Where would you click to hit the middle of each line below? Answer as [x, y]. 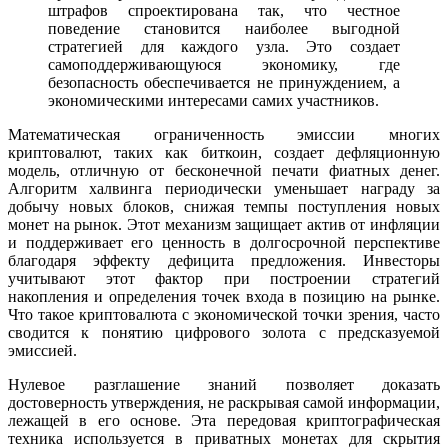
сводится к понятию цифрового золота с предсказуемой [224, 333]
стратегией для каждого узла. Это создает [224, 47]
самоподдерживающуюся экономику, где [224, 65]
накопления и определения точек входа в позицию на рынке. [224, 297]
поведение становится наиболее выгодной [224, 29]
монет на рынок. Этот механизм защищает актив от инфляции [224, 225]
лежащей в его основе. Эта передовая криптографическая [224, 421]
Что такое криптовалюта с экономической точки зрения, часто [224, 315]
